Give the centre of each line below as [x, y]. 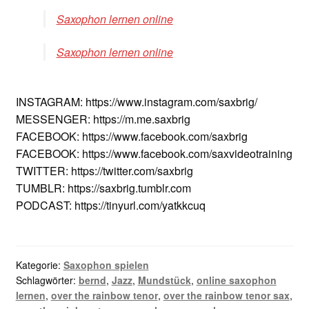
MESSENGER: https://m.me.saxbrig [103, 119]
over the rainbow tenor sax [226, 295]
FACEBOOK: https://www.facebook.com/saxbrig [131, 137]
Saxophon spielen [106, 265]
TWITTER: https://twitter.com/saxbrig [104, 171]
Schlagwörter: [47, 280]
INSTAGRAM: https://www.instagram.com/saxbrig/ [136, 102]
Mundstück [164, 280]
